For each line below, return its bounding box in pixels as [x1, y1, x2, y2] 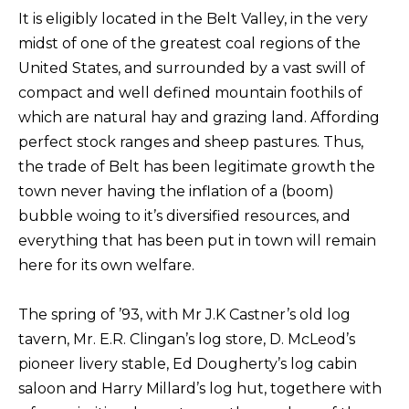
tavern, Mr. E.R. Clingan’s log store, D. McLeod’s [18, 330, 355, 348]
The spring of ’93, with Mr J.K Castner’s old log [18, 306, 351, 323]
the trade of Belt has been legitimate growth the [18, 158, 375, 175]
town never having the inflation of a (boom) [18, 183, 334, 200]
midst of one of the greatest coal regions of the [18, 35, 361, 52]
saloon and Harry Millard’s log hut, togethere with [18, 380, 382, 397]
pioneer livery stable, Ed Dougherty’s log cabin [18, 355, 357, 372]
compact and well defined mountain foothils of [18, 84, 362, 101]
